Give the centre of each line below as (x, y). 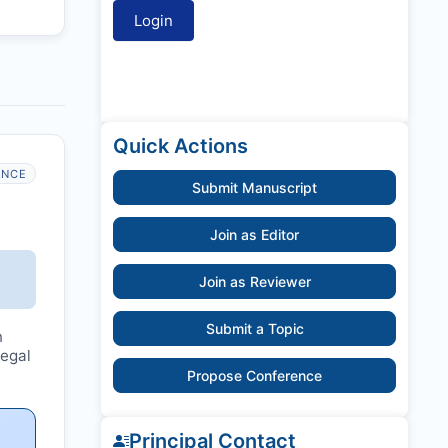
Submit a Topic (254, 329)
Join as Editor (254, 235)
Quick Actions (180, 146)
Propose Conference (254, 376)
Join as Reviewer (254, 282)
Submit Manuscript (254, 188)
